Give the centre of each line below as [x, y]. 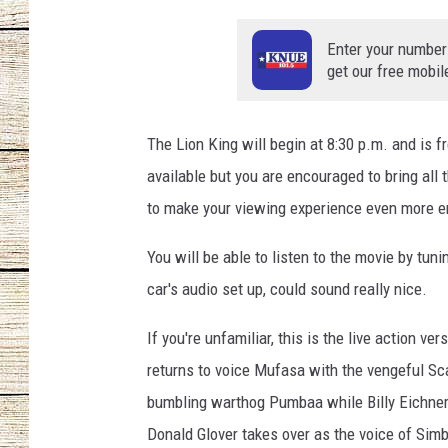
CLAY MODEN [397, 140]
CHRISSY [385, 40]
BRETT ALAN [396, 240]
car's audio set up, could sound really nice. [287, 289]
